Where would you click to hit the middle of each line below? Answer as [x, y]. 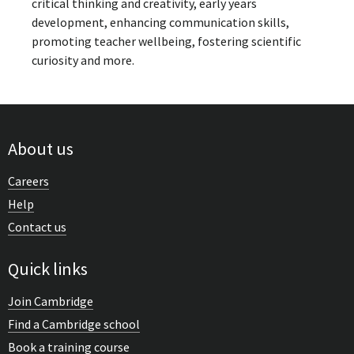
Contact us [37, 226]
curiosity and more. [83, 60]
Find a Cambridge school [74, 324]
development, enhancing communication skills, [160, 23]
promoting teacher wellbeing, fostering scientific [166, 41]
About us [41, 148]
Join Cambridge [51, 301]
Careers [28, 181]
